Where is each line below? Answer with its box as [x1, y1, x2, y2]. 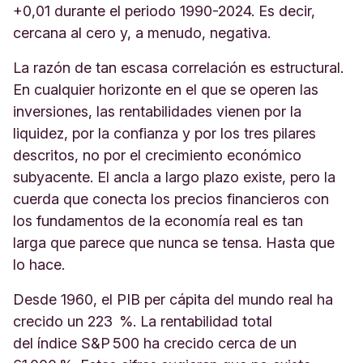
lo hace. [13, 256, 69, 273]
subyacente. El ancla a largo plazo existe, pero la [13, 169, 335, 186]
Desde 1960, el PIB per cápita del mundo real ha [13, 291, 333, 308]
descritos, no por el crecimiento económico [13, 147, 301, 164]
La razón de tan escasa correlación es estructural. [13, 59, 344, 76]
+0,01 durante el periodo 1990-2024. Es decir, [13, 2, 315, 19]
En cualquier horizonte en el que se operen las [13, 81, 318, 98]
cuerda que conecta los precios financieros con [13, 190, 329, 207]
